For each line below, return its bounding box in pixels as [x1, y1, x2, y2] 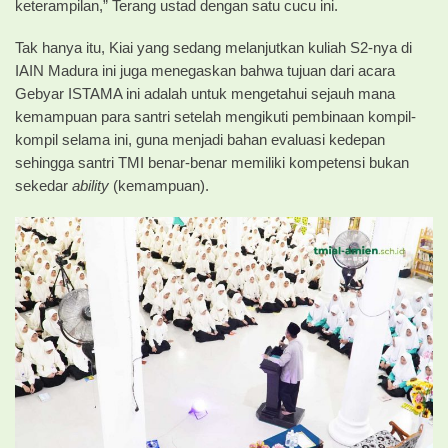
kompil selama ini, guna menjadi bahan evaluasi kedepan [15, 131, 385, 148]
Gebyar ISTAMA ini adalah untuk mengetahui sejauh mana [15, 85, 395, 102]
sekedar [15, 177, 72, 194]
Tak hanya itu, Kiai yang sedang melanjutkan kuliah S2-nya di [15, 39, 412, 56]
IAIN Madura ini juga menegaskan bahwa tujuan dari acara [15, 62, 395, 79]
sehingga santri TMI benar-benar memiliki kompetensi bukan [15, 154, 409, 171]
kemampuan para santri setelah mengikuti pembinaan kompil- [15, 108, 416, 125]
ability [72, 177, 109, 194]
